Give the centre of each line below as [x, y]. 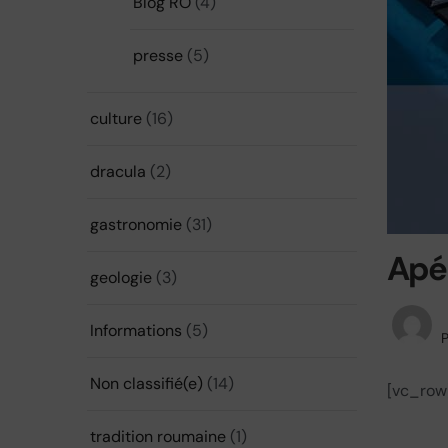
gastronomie [136, 224]
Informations [136, 330]
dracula [118, 171]
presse [158, 55]
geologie [121, 277]
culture [116, 118]
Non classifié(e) [146, 383]
